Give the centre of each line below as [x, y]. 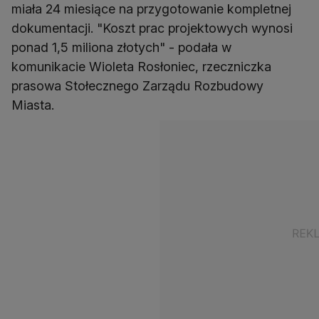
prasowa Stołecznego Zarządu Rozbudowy [137, 86]
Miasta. [33, 105]
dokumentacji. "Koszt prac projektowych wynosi [152, 28]
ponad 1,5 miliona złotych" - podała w [121, 48]
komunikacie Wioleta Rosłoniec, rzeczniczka [141, 67]
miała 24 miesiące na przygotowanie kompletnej [151, 9]
